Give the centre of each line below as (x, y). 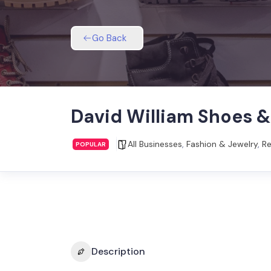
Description (118, 252)
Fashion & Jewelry (222, 144)
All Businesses (155, 144)
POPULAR (91, 144)
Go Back (109, 38)
